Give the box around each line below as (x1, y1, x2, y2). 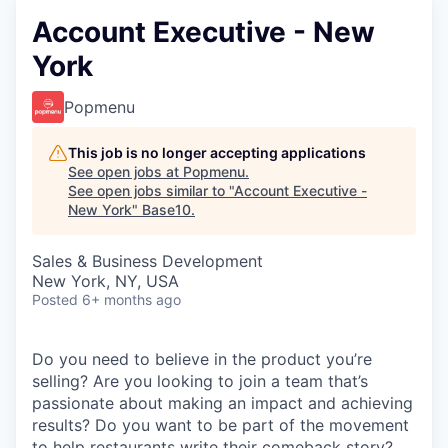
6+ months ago (82, 291, 181, 308)
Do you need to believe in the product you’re (32, 349, 372, 369)
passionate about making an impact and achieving (32, 393, 413, 413)
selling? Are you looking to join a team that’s (32, 371, 368, 391)
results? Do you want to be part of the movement (32, 415, 409, 435)
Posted (32, 291, 78, 308)
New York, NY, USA (32, 271, 179, 291)
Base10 (142, 201, 191, 218)
